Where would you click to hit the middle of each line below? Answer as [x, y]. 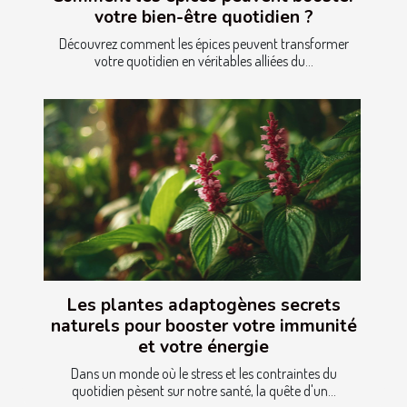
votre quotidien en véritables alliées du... [203, 61]
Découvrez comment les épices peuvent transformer [203, 44]
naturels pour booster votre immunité [203, 326]
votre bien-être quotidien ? [203, 18]
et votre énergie [203, 347]
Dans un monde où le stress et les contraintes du [203, 373]
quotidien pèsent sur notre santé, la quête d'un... [203, 390]
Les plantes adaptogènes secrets [203, 305]
